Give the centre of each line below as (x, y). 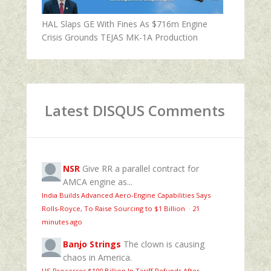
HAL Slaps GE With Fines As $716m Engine (125, 24)
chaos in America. (97, 257)
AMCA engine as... (98, 181)
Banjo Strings (92, 244)
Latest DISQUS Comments (135, 110)
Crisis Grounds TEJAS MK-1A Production (120, 37)
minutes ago (62, 221)
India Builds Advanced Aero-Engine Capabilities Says (126, 195)
